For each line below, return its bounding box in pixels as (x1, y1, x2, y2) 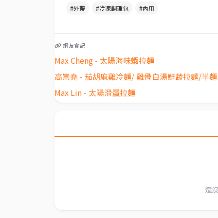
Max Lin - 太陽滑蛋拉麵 (54, 87, 135, 98)
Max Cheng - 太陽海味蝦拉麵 (54, 54, 154, 66)
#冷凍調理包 (96, 4, 128, 12)
